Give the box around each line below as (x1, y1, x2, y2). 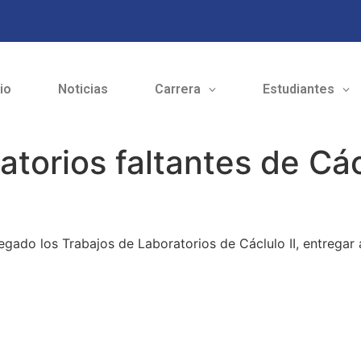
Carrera (154, 81, 201, 98)
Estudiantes (262, 81, 334, 98)
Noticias (57, 81, 108, 98)
